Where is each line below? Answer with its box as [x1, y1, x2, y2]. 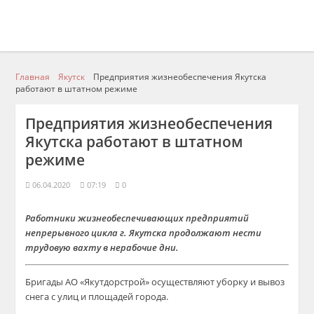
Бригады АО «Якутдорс [25, 275, 125, 288]
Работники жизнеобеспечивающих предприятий [25, 212, 250, 224]
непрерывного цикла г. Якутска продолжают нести [25, 226, 262, 239]
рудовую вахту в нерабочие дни [34, 241, 177, 254]
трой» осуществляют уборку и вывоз [124, 275, 285, 288]
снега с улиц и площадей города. [25, 290, 169, 303]
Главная [15, 71, 50, 82]
